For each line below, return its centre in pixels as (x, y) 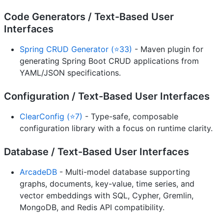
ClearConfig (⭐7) (51, 116)
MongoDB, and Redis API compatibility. (92, 207)
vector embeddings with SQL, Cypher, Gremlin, (107, 195)
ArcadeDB (38, 172)
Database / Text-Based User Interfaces (96, 151)
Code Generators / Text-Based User (89, 16)
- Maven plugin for (168, 49)
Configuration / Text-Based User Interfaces (107, 96)
